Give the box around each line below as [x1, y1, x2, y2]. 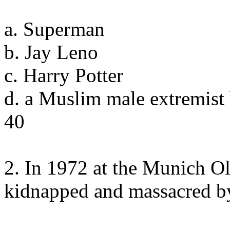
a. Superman [4, 18, 105, 40]
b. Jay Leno [4, 41, 98, 63]
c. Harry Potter [4, 64, 123, 86]
